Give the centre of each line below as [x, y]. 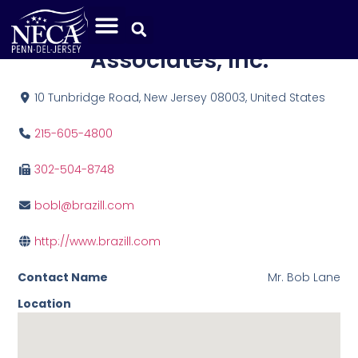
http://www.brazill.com [97, 241]
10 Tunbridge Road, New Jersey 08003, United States [179, 97]
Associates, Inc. [179, 60]
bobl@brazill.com [84, 205]
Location [45, 303]
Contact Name [63, 277]
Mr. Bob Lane [304, 277]
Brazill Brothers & [179, 36]
